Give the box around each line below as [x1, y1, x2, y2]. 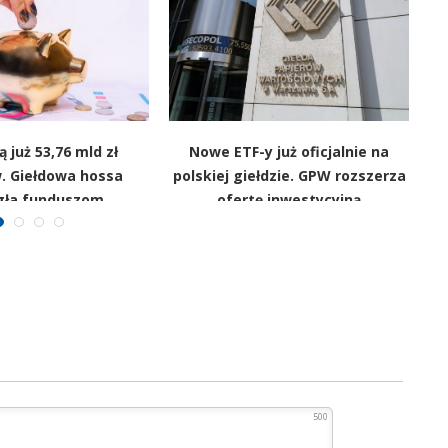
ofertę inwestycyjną [217, 190, 361, 209]
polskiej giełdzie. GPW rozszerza [172, 166, 406, 185]
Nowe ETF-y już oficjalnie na [189, 142, 389, 161]
